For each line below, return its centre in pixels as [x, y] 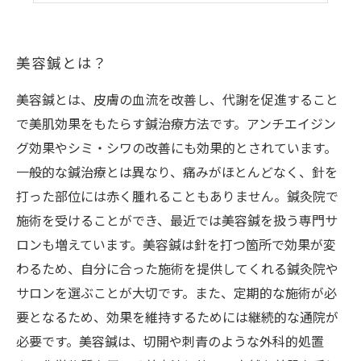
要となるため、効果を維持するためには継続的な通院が [177, 319]
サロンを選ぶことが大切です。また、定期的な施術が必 [176, 295]
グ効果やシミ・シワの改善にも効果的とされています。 [176, 149]
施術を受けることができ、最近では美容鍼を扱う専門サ [177, 222]
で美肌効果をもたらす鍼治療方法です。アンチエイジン [176, 125]
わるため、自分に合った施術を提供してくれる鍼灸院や [177, 270]
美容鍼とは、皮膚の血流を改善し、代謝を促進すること [177, 101]
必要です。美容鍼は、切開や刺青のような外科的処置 [170, 343]
